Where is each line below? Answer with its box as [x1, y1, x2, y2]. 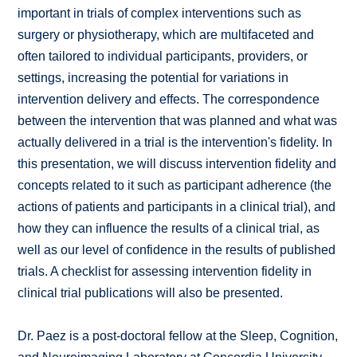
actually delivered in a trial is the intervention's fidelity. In [18, 135, 333, 150]
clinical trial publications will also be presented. [18, 286, 284, 300]
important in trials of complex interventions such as [18, 6, 302, 21]
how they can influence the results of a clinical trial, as [18, 222, 320, 236]
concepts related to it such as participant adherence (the [18, 178, 332, 193]
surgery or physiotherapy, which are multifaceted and [18, 28, 315, 42]
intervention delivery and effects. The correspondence [18, 92, 320, 107]
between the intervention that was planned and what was [18, 114, 338, 128]
